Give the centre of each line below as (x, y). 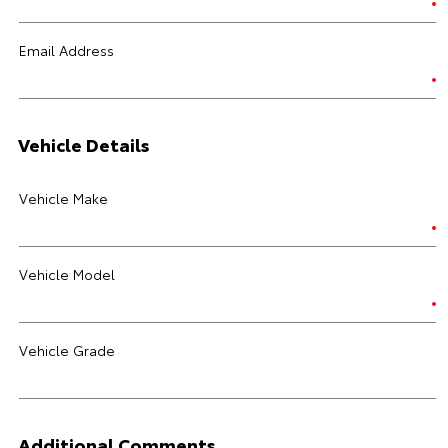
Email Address (66, 50)
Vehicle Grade (67, 350)
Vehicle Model (67, 274)
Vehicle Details (84, 144)
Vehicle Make (63, 198)
